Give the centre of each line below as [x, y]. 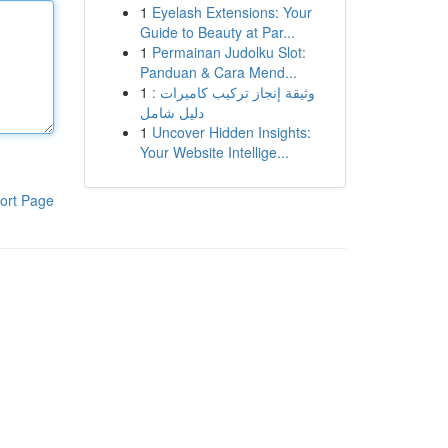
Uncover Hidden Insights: [231, 132]
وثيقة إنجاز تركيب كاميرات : [233, 92]
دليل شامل [171, 112]
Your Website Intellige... [214, 152]
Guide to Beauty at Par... [217, 32]
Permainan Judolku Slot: [228, 52]
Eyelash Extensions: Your [231, 12]
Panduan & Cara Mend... [218, 72]
